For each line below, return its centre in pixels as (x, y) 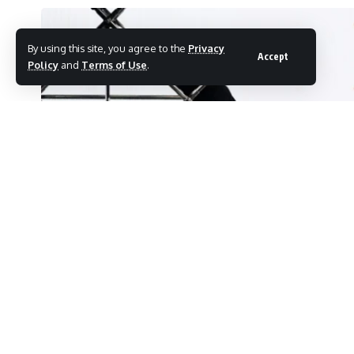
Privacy (206, 48)
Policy (43, 65)
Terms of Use (114, 65)
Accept (273, 56)
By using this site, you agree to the (108, 48)
